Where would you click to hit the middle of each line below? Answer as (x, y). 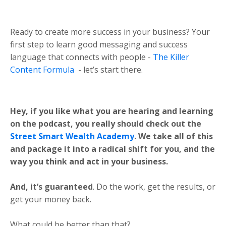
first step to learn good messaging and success (99, 44)
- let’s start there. (110, 69)
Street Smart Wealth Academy (72, 136)
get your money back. (51, 199)
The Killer (171, 57)
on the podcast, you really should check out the (106, 123)
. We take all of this (174, 136)
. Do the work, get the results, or (154, 186)
